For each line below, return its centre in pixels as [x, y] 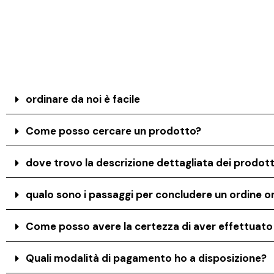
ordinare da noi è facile [83, 99]
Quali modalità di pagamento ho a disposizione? [146, 258]
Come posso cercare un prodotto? [114, 131]
